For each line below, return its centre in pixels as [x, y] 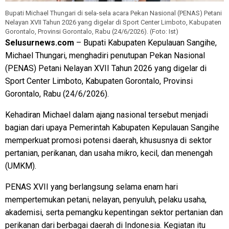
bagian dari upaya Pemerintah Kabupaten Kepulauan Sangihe [112, 127]
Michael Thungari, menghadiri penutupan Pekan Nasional [105, 55]
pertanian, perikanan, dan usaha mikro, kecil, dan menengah [109, 153]
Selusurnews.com [40, 42]
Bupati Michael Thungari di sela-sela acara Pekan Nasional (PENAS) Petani [113, 13]
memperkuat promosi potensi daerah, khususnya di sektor [108, 140]
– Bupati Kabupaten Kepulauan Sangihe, [145, 42]
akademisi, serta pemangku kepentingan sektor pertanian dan [114, 212]
